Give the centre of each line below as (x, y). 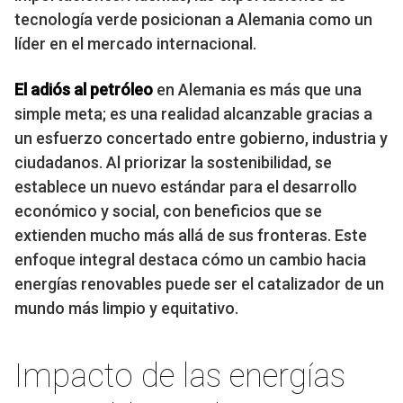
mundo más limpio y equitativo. (126, 309)
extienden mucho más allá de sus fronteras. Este (191, 236)
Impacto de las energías (180, 376)
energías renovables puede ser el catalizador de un (199, 284)
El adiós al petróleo (84, 90)
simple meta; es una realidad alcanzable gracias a (193, 114)
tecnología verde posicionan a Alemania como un (193, 20)
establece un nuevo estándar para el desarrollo (186, 187)
